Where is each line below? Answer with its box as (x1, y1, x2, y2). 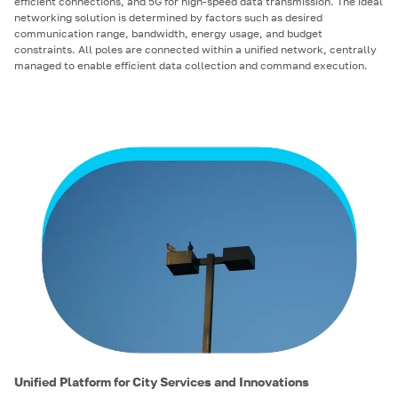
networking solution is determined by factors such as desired (14, 10, 322, 24)
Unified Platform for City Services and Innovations (14, 373, 309, 389)
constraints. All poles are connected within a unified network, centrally (14, 42, 377, 56)
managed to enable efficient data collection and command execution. (14, 58, 368, 72)
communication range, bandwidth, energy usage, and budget (14, 26, 322, 40)
